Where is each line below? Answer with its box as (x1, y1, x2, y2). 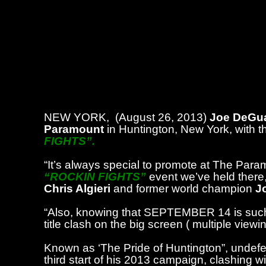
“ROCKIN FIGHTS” (44, 170, 147, 183)
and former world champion (110, 182, 256, 195)
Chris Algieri (44, 182, 111, 195)
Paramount (44, 123, 104, 135)
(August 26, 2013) (115, 111, 210, 123)
